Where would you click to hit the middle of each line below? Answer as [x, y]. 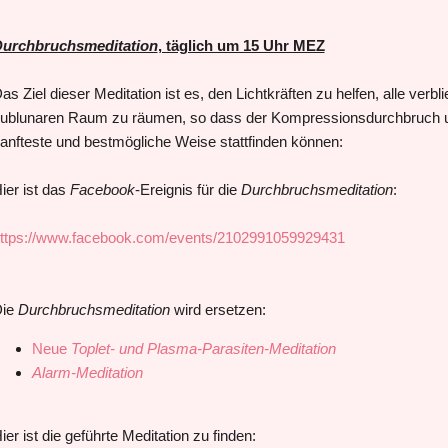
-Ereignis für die [187, 189]
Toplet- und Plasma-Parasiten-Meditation [203, 348]
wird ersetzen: [217, 309]
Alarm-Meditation [87, 372]
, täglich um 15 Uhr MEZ [241, 45]
